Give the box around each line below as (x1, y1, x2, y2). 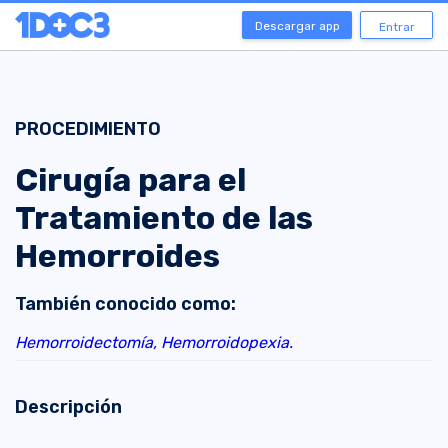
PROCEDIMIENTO (15, 118, 161, 140)
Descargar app (254, 19, 340, 33)
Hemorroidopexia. (161, 333, 293, 353)
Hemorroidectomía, (15, 333, 161, 353)
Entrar (378, 20, 415, 34)
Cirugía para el (15, 161, 246, 200)
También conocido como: (15, 293, 236, 316)
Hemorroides (15, 237, 220, 276)
